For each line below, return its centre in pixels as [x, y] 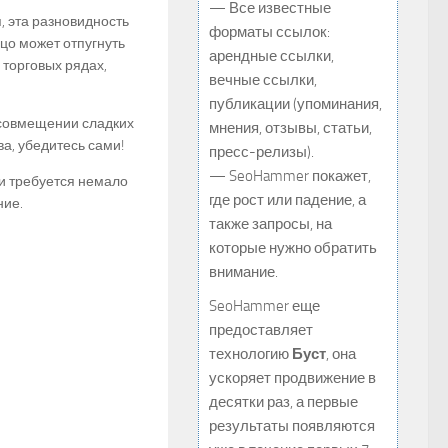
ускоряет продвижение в [292, 378]
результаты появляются [292, 426]
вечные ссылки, [263, 80]
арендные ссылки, [271, 56]
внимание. [243, 272]
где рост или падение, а [287, 200]
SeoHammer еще [264, 306]
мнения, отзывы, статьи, [290, 128]
